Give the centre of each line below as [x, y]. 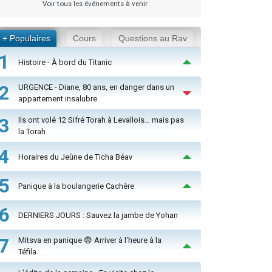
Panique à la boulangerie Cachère [76, 186]
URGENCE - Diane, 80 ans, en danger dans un [96, 87]
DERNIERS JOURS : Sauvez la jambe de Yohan [98, 215]
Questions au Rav [152, 39]
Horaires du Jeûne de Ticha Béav [75, 157]
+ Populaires [27, 39]
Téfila [27, 252]
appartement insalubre [58, 99]
